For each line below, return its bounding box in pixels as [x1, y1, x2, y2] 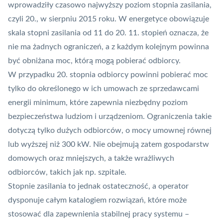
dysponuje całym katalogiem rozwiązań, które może [8, 196, 187, 205]
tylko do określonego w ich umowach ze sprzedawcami [8, 85, 199, 93]
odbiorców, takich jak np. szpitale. [8, 168, 126, 177]
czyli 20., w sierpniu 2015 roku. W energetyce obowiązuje [8, 15, 209, 23]
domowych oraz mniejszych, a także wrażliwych [8, 154, 174, 163]
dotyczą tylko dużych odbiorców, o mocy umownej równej [8, 126, 212, 135]
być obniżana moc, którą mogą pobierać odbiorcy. [8, 57, 181, 65]
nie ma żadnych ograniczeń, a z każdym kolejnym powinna [8, 43, 209, 51]
